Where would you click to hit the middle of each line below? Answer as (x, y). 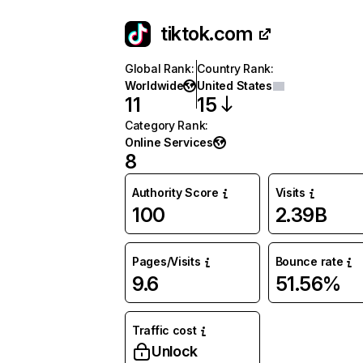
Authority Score (175, 192)
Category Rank (165, 125)
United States (235, 85)
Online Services (169, 142)
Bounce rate (309, 261)
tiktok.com (207, 34)
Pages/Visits (167, 261)
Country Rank (234, 68)
